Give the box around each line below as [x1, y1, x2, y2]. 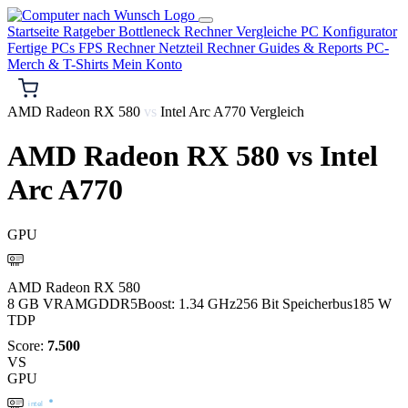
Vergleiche [236, 24, 301, 39]
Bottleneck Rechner [118, 24, 236, 39]
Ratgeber [63, 24, 118, 39]
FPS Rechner [78, 40, 158, 56]
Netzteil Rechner [158, 40, 259, 56]
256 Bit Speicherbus [236, 295, 352, 311]
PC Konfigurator [301, 24, 397, 39]
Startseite [7, 24, 63, 39]
